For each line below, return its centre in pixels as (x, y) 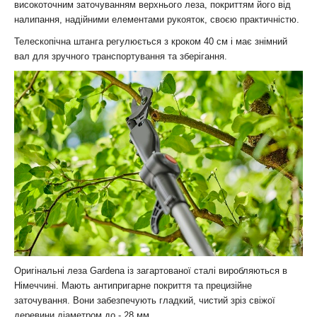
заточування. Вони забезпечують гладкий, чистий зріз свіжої (145, 301)
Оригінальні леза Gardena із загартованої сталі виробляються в (151, 271)
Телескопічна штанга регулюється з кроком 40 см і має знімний (151, 41)
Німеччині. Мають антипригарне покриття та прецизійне (133, 286)
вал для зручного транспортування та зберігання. (121, 56)
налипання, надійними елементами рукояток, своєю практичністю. (157, 19)
